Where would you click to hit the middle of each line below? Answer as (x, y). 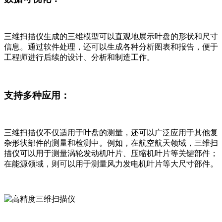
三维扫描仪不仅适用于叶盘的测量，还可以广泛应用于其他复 (111, 133)
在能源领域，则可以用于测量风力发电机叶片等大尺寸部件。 (111, 164)
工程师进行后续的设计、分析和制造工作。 (79, 57)
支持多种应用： (37, 95)
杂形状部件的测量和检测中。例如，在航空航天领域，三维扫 (111, 143)
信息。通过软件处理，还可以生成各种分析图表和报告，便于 (111, 47)
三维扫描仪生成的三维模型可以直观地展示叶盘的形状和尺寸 (111, 36)
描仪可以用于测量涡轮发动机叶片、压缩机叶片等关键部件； (111, 154)
